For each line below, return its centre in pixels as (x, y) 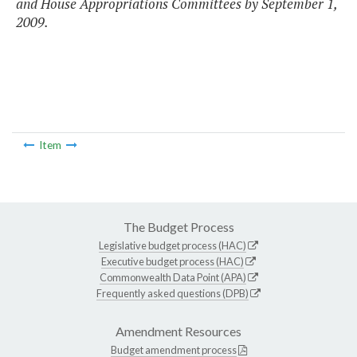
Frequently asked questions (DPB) (173, 293)
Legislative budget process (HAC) (173, 245)
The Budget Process (178, 226)
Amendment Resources (178, 331)
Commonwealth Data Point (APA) (173, 277)
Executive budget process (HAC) (173, 261)
